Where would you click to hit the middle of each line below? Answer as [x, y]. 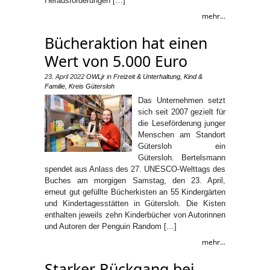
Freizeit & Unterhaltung [147, 76]
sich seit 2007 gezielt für [182, 111]
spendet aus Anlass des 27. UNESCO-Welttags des [135, 169]
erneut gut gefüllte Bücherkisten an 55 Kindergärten [135, 192]
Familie [55, 86]
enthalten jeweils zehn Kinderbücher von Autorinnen [135, 215]
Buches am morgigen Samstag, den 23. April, [135, 180]
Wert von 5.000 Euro [116, 61]
